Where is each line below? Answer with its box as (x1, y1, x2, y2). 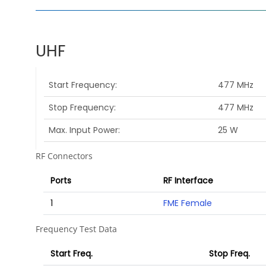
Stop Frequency (48, 102, 114, 114)
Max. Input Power (48, 124, 118, 137)
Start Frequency (48, 79, 115, 91)
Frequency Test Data (36, 223, 117, 235)
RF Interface (163, 174, 213, 186)
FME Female (163, 197, 212, 209)
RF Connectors (36, 150, 93, 162)
